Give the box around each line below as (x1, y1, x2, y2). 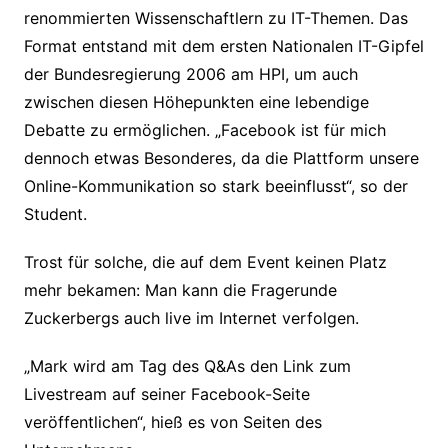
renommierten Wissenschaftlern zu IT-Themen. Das (23, 8, 408, 29)
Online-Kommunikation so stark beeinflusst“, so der (23, 176, 408, 197)
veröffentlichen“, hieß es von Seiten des (23, 412, 322, 433)
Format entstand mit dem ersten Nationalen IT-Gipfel (23, 36, 424, 57)
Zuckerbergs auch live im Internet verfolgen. (23, 308, 359, 329)
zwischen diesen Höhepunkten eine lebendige (23, 92, 369, 113)
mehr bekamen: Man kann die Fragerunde (23, 280, 337, 301)
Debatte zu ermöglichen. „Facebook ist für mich (23, 120, 386, 141)
